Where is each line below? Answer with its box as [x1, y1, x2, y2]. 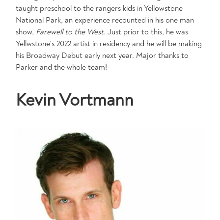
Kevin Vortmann [16, 89, 134, 111]
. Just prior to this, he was [104, 27, 188, 37]
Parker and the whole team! [16, 62, 107, 72]
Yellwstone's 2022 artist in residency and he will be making [16, 39, 202, 49]
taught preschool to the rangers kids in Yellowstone [16, 3, 183, 13]
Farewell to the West [36, 27, 104, 37]
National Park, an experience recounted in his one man [16, 15, 194, 25]
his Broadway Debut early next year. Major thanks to [16, 51, 189, 60]
